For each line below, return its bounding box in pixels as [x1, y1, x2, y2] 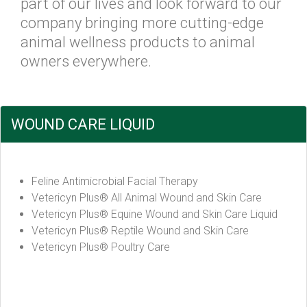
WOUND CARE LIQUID [11, 115, 155, 133]
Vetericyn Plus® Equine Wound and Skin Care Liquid [32, 207, 278, 221]
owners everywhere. [21, 52, 151, 70]
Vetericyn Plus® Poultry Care [32, 240, 170, 254]
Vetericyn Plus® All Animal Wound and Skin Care [32, 191, 262, 204]
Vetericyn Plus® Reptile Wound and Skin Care [32, 223, 249, 237]
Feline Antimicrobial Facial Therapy [32, 174, 198, 188]
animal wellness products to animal [21, 33, 255, 51]
